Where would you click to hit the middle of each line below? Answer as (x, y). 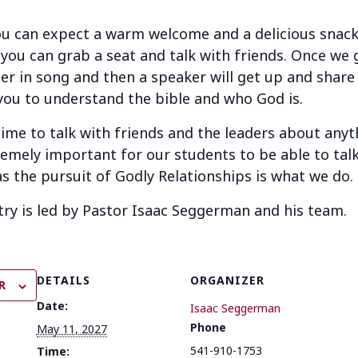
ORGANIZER (227, 280)
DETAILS (63, 280)
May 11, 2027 (72, 329)
